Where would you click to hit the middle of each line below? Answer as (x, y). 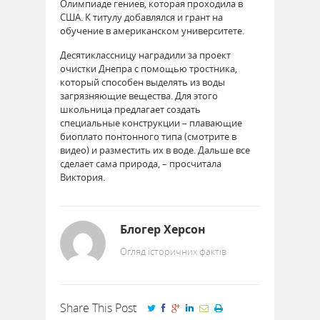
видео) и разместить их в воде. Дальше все (155, 150)
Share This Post (98, 308)
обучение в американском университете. (152, 31)
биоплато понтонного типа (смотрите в (148, 136)
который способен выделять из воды (142, 82)
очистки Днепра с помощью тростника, (149, 69)
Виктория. (82, 177)
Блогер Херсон (163, 229)
